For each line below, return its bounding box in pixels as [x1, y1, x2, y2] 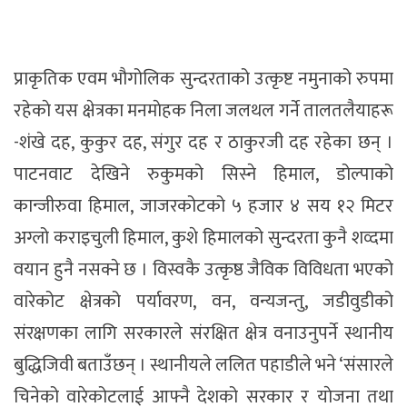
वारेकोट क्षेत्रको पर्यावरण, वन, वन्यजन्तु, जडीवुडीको [14, 286, 393, 318]
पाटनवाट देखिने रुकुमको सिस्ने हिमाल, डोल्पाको [14, 159, 393, 191]
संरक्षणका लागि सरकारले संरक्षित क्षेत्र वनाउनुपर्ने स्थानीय [14, 318, 393, 350]
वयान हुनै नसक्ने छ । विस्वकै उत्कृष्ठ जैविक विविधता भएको [14, 254, 393, 286]
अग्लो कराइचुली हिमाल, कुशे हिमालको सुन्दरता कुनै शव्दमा [14, 223, 393, 254]
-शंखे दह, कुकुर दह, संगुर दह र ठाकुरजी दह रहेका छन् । [14, 127, 393, 159]
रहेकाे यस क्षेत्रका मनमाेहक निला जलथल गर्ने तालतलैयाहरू [14, 95, 393, 127]
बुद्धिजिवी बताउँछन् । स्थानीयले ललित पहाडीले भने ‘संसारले [14, 350, 393, 382]
